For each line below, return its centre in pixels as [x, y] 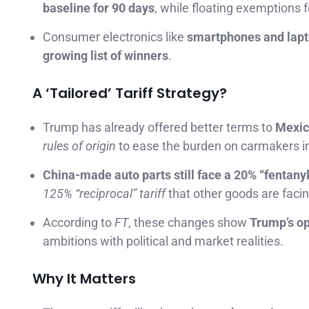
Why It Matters [84, 279]
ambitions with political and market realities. [163, 241]
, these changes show [189, 223]
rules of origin [79, 146]
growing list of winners [106, 56]
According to [79, 223]
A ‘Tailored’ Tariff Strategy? [130, 93]
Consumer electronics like [115, 37]
